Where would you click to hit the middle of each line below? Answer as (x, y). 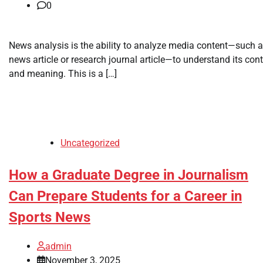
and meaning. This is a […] (63, 73)
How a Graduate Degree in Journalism (129, 175)
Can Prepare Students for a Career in (125, 196)
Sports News (50, 217)
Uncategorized (90, 143)
